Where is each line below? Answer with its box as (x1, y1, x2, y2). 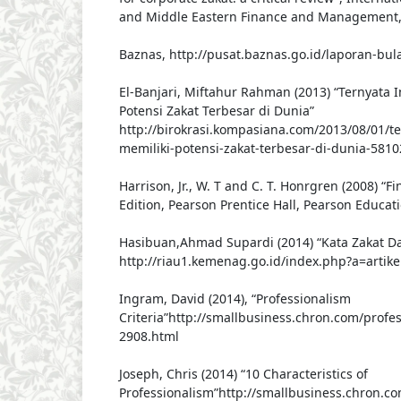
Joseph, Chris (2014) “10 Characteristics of (118, 365, 368, 383)
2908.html (118, 328, 179, 346)
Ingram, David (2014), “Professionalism (118, 290, 351, 308)
